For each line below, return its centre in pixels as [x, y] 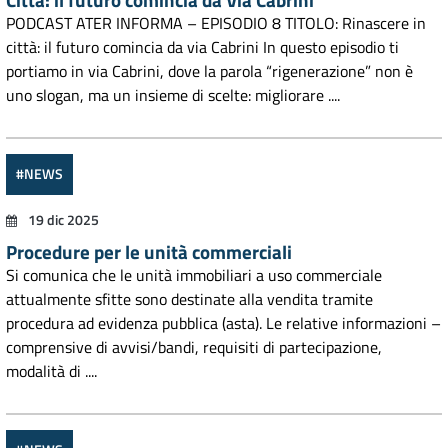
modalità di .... [51, 371]
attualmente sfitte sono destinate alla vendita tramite [189, 299]
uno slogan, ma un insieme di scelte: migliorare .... [173, 95]
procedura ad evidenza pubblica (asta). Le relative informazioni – [223, 323]
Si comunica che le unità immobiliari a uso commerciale [194, 275]
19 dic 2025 [62, 220]
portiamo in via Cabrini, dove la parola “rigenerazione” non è [209, 71]
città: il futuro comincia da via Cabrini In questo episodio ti [202, 47]
